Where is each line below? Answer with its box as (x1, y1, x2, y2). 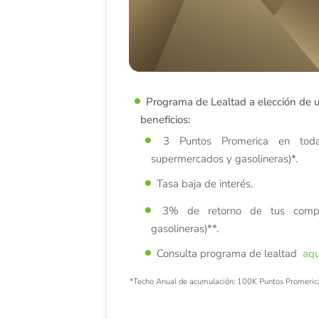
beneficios (140, 112, 188, 127)
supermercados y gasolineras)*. (151, 151, 298, 166)
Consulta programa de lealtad (156, 246, 303, 261)
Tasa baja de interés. (156, 176, 253, 191)
